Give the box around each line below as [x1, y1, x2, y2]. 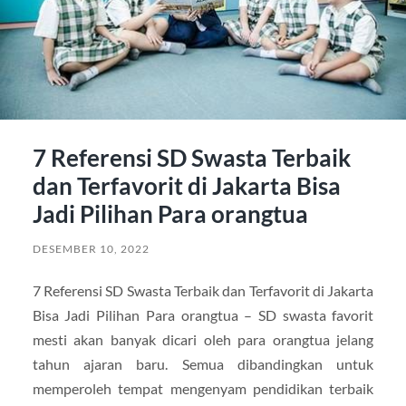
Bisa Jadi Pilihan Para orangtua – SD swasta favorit [32, 306, 374, 324]
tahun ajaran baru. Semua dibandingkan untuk [32, 355, 374, 373]
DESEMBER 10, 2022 [32, 242, 150, 256]
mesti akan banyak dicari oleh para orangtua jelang [32, 331, 374, 349]
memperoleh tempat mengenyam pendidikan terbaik [32, 380, 374, 398]
